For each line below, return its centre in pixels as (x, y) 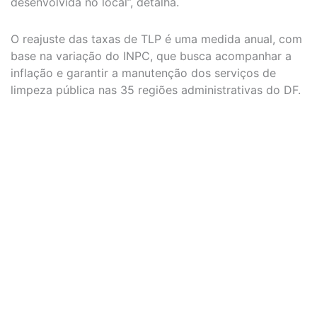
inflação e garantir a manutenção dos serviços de (143, 73)
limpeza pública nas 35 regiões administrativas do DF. (156, 90)
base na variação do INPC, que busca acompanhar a (151, 56)
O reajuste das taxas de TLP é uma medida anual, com (156, 39)
